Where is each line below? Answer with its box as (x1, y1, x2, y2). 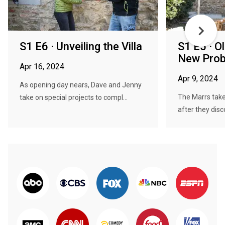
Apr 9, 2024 (178, 74, 218, 83)
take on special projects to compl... (20, 93, 128, 101)
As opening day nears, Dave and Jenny (20, 81, 142, 89)
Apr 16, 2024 (20, 62, 64, 71)
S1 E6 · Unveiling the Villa (20, 40, 142, 53)
